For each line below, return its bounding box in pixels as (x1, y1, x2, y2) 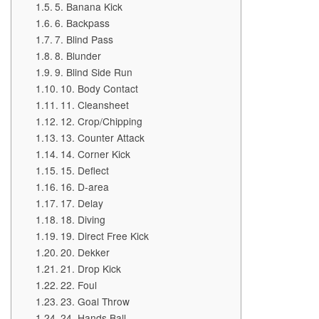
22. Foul (60, 278, 97, 292)
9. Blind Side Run (54, 65, 132, 79)
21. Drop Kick (60, 261, 121, 276)
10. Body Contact (60, 81, 138, 95)
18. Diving (60, 212, 105, 226)
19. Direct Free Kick (60, 229, 149, 243)
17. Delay (60, 196, 103, 210)
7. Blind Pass (54, 32, 113, 46)
